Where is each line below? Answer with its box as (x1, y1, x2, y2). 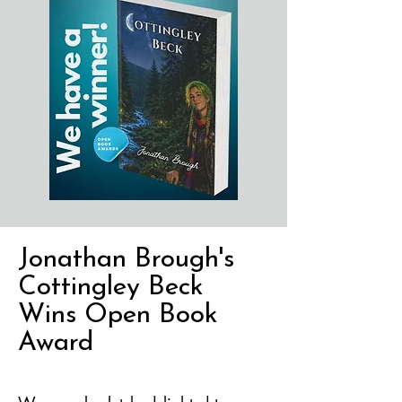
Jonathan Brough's (18, 245, 234, 274)
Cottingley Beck (18, 273, 204, 301)
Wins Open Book (18, 301, 218, 329)
